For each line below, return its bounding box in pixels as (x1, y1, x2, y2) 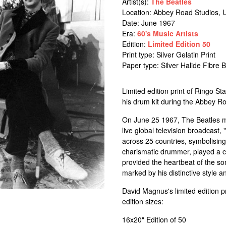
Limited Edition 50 (147, 39, 210, 49)
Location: (122, 7, 153, 17)
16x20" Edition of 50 (122, 214, 186, 224)
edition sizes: (122, 196, 163, 206)
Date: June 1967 (122, 18, 175, 28)
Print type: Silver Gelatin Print (122, 49, 215, 60)
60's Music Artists (137, 28, 198, 38)
